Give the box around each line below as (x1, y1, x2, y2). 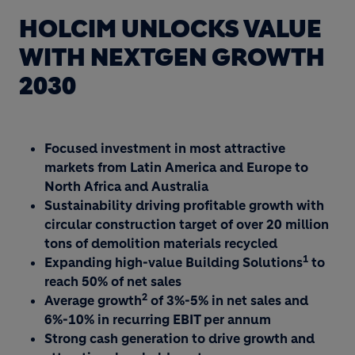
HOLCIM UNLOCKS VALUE (19, 14, 322, 44)
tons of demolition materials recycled (44, 235, 277, 251)
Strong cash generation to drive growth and (44, 330, 315, 346)
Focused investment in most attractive (44, 140, 285, 156)
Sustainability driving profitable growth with (44, 197, 324, 213)
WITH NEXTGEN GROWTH (19, 43, 325, 72)
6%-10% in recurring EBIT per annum (44, 311, 271, 327)
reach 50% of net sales (44, 273, 181, 289)
